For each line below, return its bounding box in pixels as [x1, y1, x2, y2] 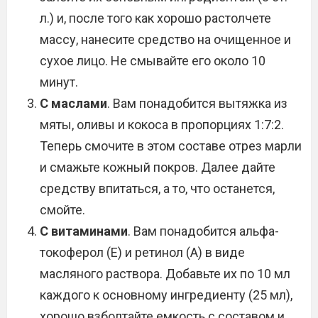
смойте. [40, 202, 85, 217]
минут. [40, 75, 78, 89]
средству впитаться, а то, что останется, [40, 181, 275, 196]
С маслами [40, 96, 107, 111]
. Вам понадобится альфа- [128, 224, 279, 238]
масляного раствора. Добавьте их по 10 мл [40, 266, 290, 281]
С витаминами [40, 224, 128, 238]
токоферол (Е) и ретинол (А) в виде [40, 245, 245, 260]
